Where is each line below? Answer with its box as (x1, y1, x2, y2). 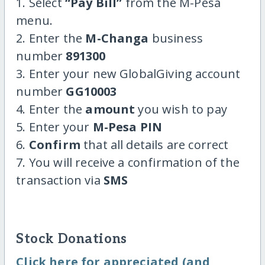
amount (85, 101, 135, 118)
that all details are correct (80, 137, 229, 153)
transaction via (16, 172, 104, 189)
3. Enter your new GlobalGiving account (16, 66, 241, 82)
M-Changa (85, 30, 149, 47)
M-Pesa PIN (92, 119, 163, 135)
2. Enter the (16, 30, 86, 47)
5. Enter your (16, 119, 93, 135)
